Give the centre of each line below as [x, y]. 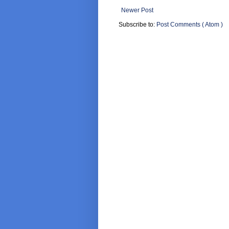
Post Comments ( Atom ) [190, 24]
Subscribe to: [138, 24]
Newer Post [137, 10]
